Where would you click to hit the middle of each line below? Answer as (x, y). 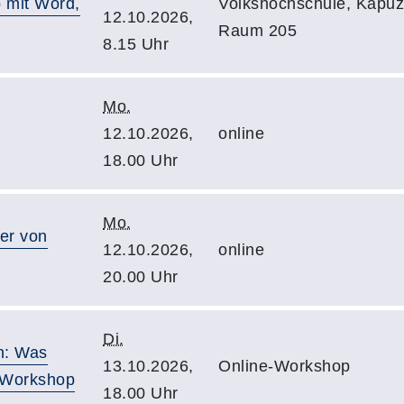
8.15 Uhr (136, 44)
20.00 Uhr (141, 277)
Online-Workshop (285, 366)
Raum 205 (257, 31)
